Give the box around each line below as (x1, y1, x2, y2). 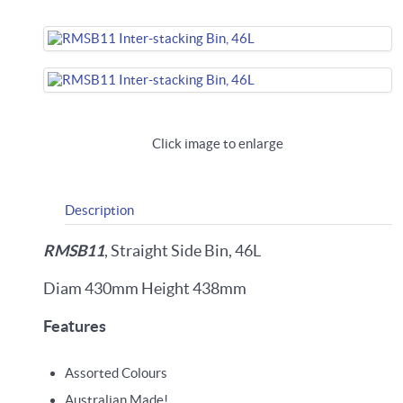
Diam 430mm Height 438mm (43, 280, 246, 298)
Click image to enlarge (152, 136, 283, 151)
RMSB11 (43, 242, 104, 260)
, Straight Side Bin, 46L (104, 242, 261, 260)
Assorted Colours (65, 365, 167, 381)
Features (43, 318, 106, 336)
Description (65, 202, 134, 218)
